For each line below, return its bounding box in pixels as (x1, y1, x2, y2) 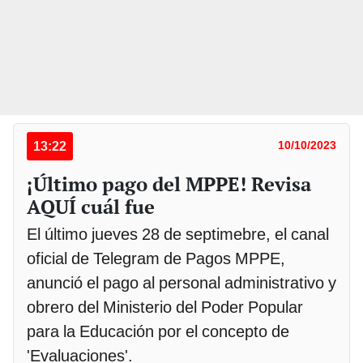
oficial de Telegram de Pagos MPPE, (27, 249, 285, 269)
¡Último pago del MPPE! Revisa (27, 171, 311, 198)
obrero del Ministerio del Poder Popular (27, 297, 303, 318)
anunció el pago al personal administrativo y (27, 273, 336, 293)
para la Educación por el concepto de (27, 322, 289, 342)
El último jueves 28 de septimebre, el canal (27, 224, 329, 245)
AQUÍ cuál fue (27, 194, 155, 220)
